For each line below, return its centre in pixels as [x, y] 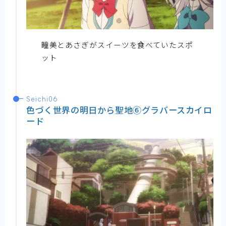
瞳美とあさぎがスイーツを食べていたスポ [117, 44]
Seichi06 [42, 99]
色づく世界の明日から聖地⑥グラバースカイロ [119, 109]
